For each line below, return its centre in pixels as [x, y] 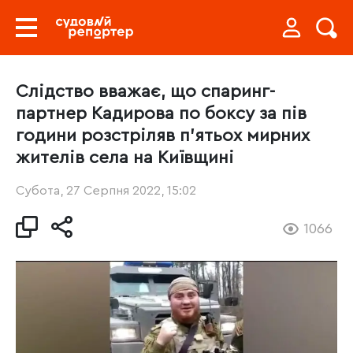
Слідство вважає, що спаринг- [145, 91]
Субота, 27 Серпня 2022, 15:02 [106, 191]
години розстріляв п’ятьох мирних [163, 136]
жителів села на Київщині [125, 158]
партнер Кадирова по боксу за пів [161, 113]
